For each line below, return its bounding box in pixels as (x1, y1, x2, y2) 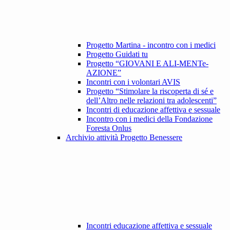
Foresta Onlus (86, 124, 131, 133)
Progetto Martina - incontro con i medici (86, 41, 216, 50)
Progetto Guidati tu (86, 50, 148, 59)
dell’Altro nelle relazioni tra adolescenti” (86, 96, 217, 105)
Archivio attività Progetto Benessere (66, 133, 182, 142)
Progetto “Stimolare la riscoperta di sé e (86, 87, 214, 96)
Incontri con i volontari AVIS (86, 78, 180, 87)
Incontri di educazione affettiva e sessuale (86, 105, 220, 114)
